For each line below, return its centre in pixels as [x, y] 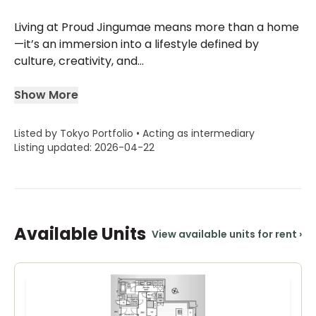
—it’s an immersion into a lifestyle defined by [136, 44]
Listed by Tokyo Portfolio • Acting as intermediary [134, 133]
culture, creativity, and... [79, 61]
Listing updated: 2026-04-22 [84, 147]
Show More [46, 95]
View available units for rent [224, 234]
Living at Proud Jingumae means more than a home [157, 27]
